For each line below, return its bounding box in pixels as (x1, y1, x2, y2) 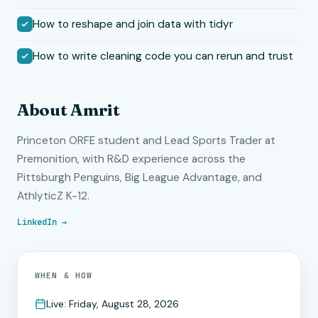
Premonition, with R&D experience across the (17, 152, 246, 166)
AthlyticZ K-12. (17, 189, 89, 203)
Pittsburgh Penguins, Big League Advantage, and (17, 170, 262, 185)
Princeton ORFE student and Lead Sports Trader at (17, 133, 275, 148)
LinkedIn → (17, 216, 67, 228)
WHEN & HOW (35, 270, 92, 280)
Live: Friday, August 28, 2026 (46, 297, 179, 310)
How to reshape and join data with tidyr (33, 17, 233, 31)
